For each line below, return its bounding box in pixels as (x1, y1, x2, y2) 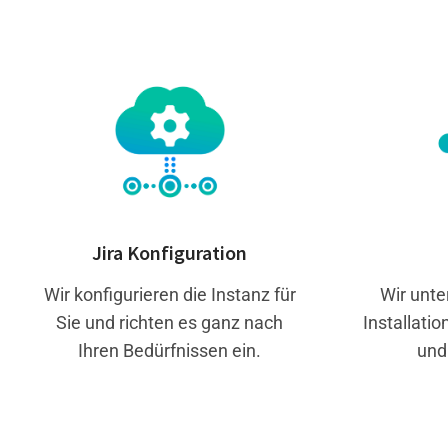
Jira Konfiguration (92, 239, 248, 265)
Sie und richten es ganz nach (56, 311, 284, 333)
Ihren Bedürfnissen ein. (78, 339, 262, 361)
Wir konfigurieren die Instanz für (43, 283, 296, 305)
